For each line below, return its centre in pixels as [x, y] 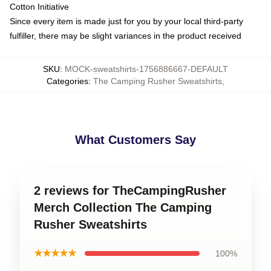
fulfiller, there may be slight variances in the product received [126, 36]
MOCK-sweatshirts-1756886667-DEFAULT [146, 69]
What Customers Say [135, 140]
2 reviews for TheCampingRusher [130, 191]
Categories [67, 81]
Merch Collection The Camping [123, 207]
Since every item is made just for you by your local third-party [126, 21]
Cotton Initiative [39, 7]
